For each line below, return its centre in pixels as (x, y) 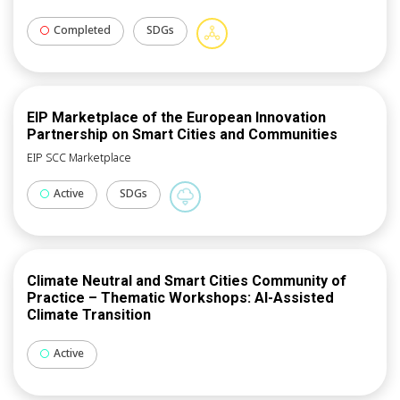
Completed (82, 30)
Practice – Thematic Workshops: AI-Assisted (180, 298)
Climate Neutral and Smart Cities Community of (187, 281)
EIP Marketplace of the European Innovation (176, 118)
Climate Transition (89, 315)
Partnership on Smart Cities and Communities (182, 135)
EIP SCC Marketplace (79, 158)
